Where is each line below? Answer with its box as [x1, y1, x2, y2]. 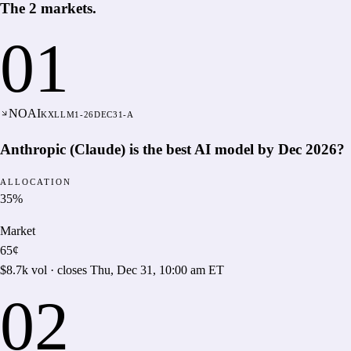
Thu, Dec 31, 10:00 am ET [90, 262, 224, 277]
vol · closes [28, 262, 90, 277]
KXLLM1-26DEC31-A [41, 110, 134, 120]
